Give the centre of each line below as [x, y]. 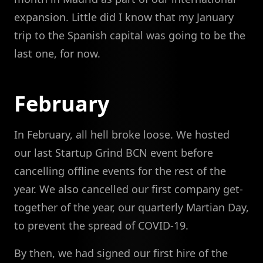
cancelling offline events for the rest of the [120, 171]
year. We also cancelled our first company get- [129, 189]
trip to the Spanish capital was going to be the [130, 36]
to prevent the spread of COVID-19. [101, 226]
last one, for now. [57, 54]
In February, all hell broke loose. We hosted [122, 135]
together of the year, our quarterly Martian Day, [131, 208]
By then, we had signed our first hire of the [121, 253]
